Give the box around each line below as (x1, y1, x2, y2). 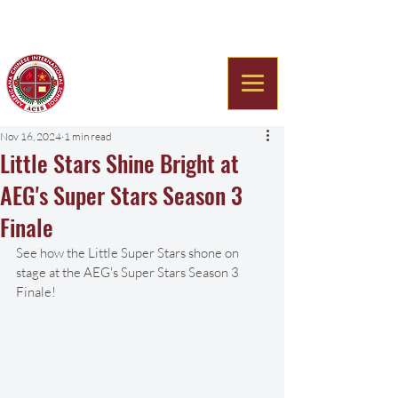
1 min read (64, 130, 112, 143)
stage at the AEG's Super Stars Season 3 (16, 264, 242, 281)
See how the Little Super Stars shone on (16, 244, 242, 261)
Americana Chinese (72, 59, 219, 84)
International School (83, 84, 200, 104)
